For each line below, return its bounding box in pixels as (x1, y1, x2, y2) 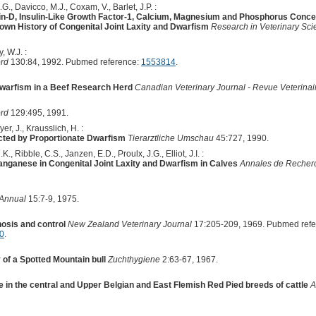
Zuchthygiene (107, 254, 160, 265)
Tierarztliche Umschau (127, 133, 214, 143)
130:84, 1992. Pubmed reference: (8, 56, 141, 67)
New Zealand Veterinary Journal (67, 219, 192, 229)
